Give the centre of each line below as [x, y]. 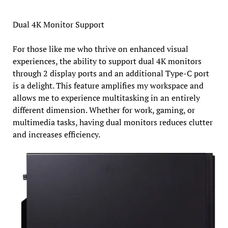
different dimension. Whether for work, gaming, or [104, 110]
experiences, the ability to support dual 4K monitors [107, 61]
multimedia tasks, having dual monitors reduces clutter [112, 122]
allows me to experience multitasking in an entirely [106, 97]
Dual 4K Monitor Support [58, 24]
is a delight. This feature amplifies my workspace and [108, 85]
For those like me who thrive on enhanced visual [100, 49]
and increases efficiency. [56, 134]
